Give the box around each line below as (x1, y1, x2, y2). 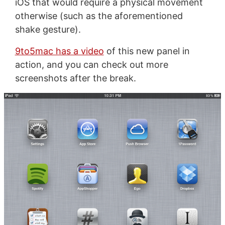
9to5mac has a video (15, 46, 104, 57)
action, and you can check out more (15, 59, 168, 70)
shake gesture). (15, 24, 81, 35)
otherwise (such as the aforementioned (15, 11, 183, 22)
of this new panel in (103, 46, 190, 57)
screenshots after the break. (15, 73, 136, 84)
